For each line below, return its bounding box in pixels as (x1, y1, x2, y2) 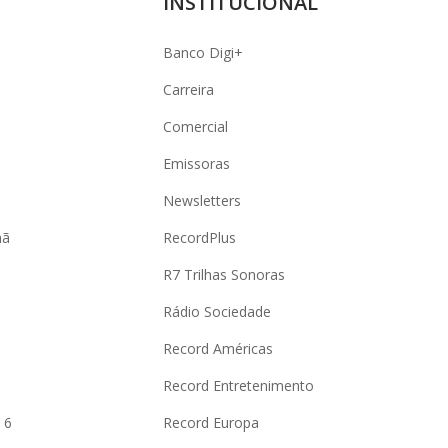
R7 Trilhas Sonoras (163, 265, 285, 284)
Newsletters (163, 191, 241, 210)
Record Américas (163, 339, 273, 358)
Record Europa (163, 413, 259, 432)
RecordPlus (163, 228, 236, 247)
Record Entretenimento (163, 376, 314, 395)
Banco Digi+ (163, 43, 243, 62)
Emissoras (163, 154, 230, 173)
